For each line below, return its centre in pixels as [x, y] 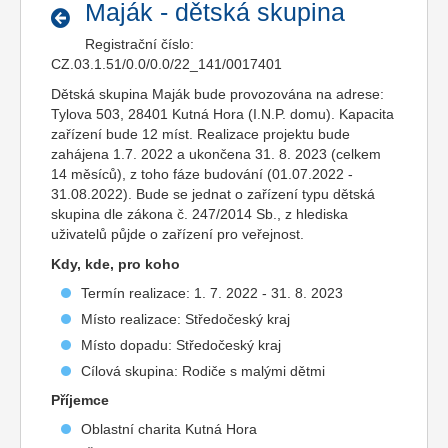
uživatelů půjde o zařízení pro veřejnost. [177, 234]
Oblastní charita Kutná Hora [169, 429]
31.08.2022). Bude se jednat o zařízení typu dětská [213, 194]
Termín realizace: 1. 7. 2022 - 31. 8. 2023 [212, 293]
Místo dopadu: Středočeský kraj [181, 345]
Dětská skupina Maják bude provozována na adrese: [217, 94]
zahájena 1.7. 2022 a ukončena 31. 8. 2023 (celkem [216, 154]
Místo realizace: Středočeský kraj [185, 319]
